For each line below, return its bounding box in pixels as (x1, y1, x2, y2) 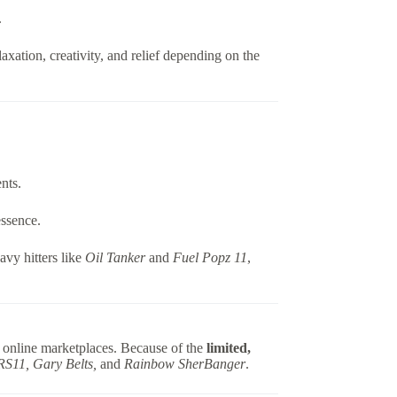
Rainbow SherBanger (123, 355, 245, 371)
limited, (206, 339, 251, 355)
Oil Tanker (84, 249, 145, 265)
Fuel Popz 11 (172, 249, 247, 265)
